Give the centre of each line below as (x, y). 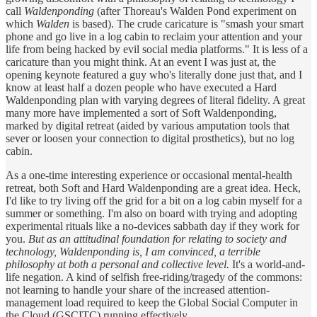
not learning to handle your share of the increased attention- (138, 289)
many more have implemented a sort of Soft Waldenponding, (141, 113)
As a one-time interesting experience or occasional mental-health (149, 175)
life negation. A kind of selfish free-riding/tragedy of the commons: (154, 277)
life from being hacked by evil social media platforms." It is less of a (157, 49)
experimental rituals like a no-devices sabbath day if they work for (152, 226)
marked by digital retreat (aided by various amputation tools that (148, 125)
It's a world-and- (267, 264)
